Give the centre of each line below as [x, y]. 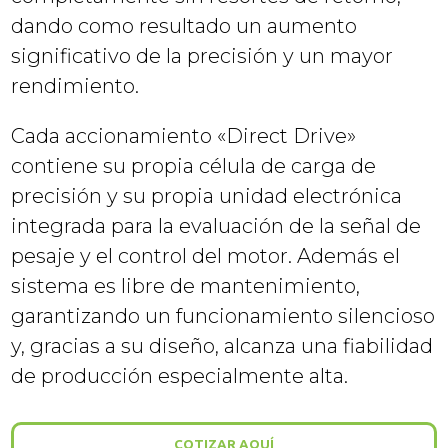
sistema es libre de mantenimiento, [186, 285]
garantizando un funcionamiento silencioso [223, 315]
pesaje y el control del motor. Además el [206, 255]
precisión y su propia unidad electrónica [207, 195]
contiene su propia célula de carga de [194, 165]
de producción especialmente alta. [180, 375]
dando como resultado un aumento [184, 25]
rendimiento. [75, 85]
